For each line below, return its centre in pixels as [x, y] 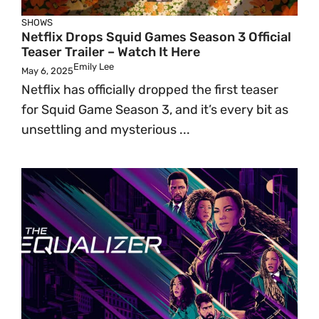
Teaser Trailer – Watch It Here [111, 52]
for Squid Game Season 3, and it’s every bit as [155, 110]
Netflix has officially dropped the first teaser [150, 90]
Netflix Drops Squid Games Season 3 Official [156, 37]
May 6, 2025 [47, 71]
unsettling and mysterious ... [106, 130]
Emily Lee [94, 67]
